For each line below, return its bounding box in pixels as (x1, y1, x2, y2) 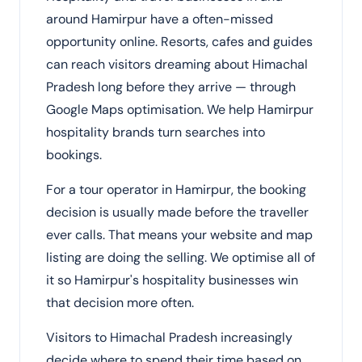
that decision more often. (46, 294, 194, 311)
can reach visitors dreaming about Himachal (46, 56, 308, 73)
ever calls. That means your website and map (46, 226, 313, 243)
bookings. (46, 146, 102, 163)
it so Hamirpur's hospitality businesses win (46, 271, 298, 288)
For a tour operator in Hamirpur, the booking (46, 181, 306, 198)
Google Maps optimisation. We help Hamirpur (46, 101, 314, 118)
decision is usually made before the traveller (46, 204, 309, 221)
